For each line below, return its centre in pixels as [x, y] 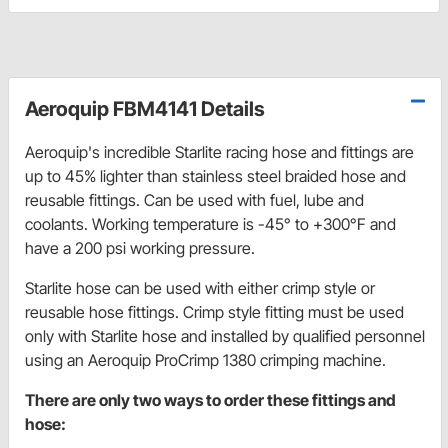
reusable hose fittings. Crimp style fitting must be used [214, 312]
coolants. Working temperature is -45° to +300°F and [210, 224]
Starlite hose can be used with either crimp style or [200, 288]
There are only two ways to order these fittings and [210, 400]
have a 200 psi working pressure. [140, 248]
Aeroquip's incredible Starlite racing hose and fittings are [219, 152]
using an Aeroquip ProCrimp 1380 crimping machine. [205, 360]
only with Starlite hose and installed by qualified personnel [225, 336]
